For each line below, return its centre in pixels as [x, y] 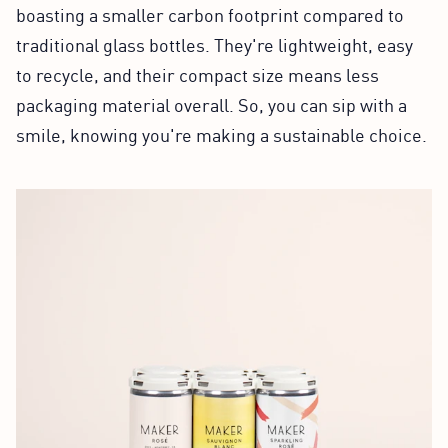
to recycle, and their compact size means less [197, 73]
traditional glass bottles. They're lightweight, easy [214, 43]
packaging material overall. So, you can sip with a [211, 103]
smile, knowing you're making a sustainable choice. [221, 133]
